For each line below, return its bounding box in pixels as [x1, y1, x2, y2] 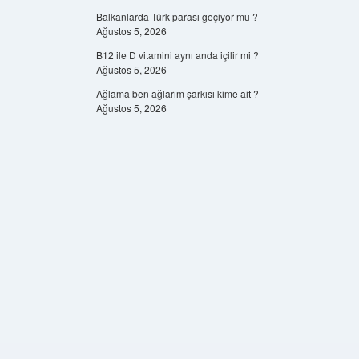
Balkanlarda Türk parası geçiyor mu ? [95, 10, 258, 23]
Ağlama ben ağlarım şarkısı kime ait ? [95, 87, 259, 100]
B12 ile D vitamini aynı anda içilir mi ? [95, 48, 259, 62]
